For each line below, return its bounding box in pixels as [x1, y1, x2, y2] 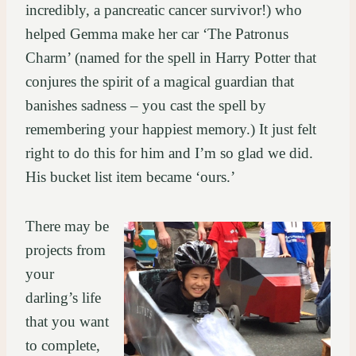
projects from [25, 241, 106, 258]
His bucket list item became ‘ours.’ [25, 168, 239, 185]
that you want [25, 312, 109, 330]
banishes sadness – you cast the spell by [25, 96, 266, 114]
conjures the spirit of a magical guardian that [25, 72, 294, 90]
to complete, [25, 336, 100, 354]
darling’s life [25, 288, 101, 306]
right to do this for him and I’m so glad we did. [25, 144, 313, 161]
